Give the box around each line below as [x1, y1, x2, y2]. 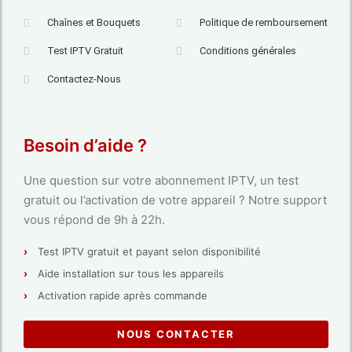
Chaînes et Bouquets [47, 16, 141, 29]
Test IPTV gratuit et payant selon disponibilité [38, 245, 261, 258]
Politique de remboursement [200, 16, 328, 29]
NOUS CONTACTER [116, 328, 236, 341]
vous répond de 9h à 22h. [24, 212, 165, 228]
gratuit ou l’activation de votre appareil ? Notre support [24, 192, 327, 208]
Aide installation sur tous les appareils [38, 267, 224, 280]
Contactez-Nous [47, 73, 122, 86]
